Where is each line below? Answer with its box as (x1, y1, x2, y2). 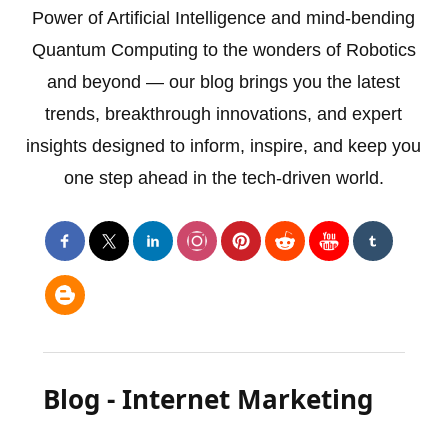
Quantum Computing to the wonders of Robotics (31, 39, 416, 60)
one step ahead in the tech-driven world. (63, 167, 384, 188)
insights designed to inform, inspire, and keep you (26, 135, 422, 156)
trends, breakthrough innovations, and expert (45, 103, 403, 124)
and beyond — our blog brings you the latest (47, 71, 401, 92)
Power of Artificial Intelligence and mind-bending (32, 7, 416, 28)
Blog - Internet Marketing (42, 380, 373, 417)
